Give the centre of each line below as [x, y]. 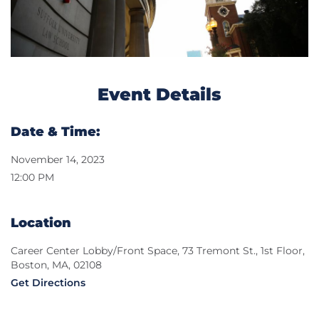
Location [41, 223]
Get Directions [48, 283]
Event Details [159, 95]
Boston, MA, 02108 [56, 265]
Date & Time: [55, 132]
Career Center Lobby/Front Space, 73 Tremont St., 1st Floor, [158, 251]
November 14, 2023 [58, 160]
